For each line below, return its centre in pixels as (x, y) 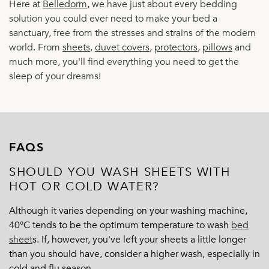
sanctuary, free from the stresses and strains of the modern (132, 33)
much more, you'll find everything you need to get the (124, 62)
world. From (36, 47)
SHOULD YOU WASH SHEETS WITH (120, 172)
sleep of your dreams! (55, 76)
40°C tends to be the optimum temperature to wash (119, 225)
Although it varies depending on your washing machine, (128, 210)
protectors (176, 47)
